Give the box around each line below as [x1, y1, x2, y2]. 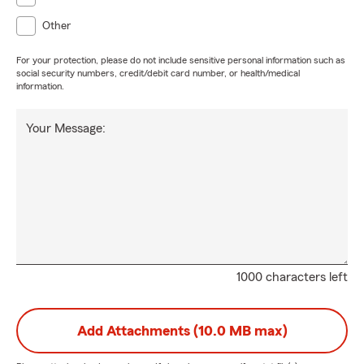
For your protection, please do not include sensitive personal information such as [16, 55, 345, 65]
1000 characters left [236, 271, 348, 284]
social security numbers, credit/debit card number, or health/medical [16, 68, 300, 78]
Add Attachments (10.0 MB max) [76, 323, 288, 338]
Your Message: [26, 122, 106, 135]
